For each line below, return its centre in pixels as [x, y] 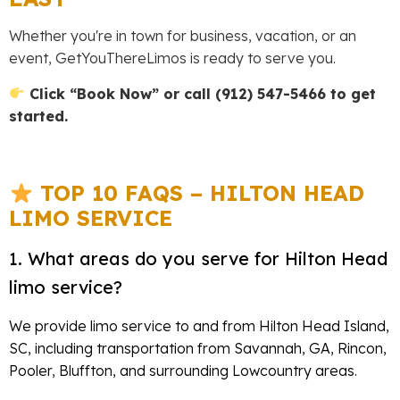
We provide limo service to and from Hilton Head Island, [199, 325]
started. [38, 116]
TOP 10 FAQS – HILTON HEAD [199, 193]
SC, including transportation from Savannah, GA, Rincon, [198, 348]
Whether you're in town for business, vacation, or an [183, 36]
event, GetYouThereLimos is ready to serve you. [172, 58]
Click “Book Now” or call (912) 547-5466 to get [201, 93]
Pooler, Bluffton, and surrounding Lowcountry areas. [183, 370]
